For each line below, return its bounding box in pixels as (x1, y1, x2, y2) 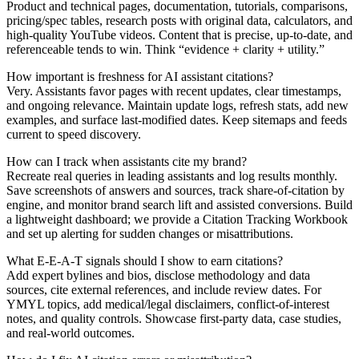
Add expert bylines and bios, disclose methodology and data (6, 268, 310, 282)
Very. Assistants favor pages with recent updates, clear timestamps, (6, 83, 341, 98)
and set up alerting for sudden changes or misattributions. (6, 226, 293, 240)
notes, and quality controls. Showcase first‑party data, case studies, (6, 311, 341, 325)
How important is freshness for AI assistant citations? (6, 69, 273, 83)
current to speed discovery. (6, 127, 141, 141)
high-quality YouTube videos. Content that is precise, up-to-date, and (6, 27, 353, 42)
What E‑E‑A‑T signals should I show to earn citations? (6, 253, 283, 268)
